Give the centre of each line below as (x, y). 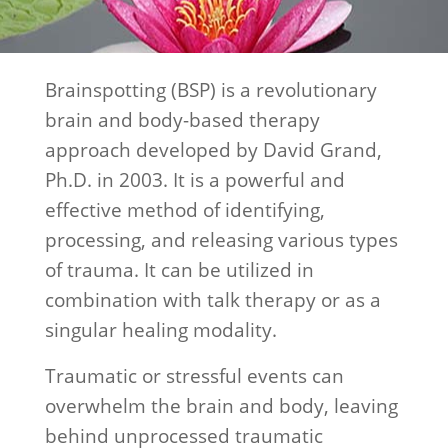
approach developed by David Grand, (213, 150)
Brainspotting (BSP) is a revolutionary (210, 90)
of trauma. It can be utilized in (179, 270)
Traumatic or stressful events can (194, 376)
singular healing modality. (160, 330)
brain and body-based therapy (182, 120)
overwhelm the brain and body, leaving (221, 406)
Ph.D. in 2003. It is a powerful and (194, 180)
